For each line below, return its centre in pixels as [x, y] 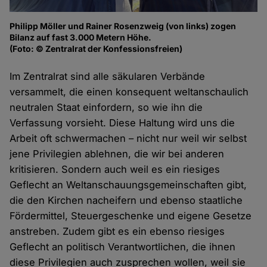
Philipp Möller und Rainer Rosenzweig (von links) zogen [123, 26]
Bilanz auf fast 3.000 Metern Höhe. [81, 38]
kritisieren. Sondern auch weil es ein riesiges [115, 170]
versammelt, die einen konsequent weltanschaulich [129, 92]
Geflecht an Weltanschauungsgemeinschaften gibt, [128, 185]
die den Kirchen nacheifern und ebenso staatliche [126, 201]
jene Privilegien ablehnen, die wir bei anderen [117, 154]
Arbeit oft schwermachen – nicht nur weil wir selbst [128, 139]
